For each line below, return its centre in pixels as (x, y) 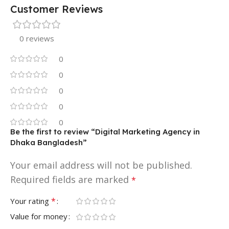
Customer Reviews (56, 9)
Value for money (39, 216)
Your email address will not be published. (101, 165)
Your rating (31, 201)
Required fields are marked (71, 179)
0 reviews (37, 38)
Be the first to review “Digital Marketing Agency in (105, 131)
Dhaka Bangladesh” (49, 142)
